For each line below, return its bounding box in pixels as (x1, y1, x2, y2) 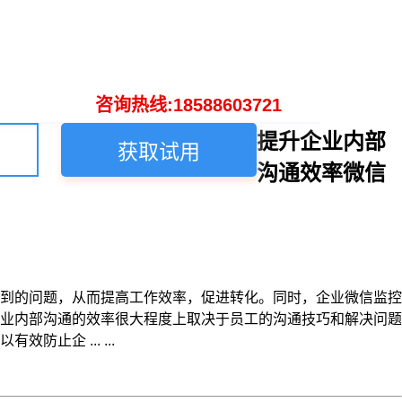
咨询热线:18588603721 (94, 95, 282, 115)
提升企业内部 (257, 129, 386, 153)
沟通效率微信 (257, 161, 386, 185)
